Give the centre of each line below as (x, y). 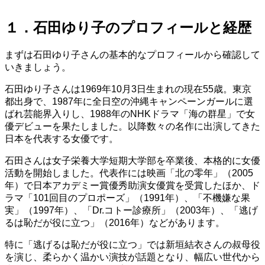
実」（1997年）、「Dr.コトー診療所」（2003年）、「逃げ (131, 210)
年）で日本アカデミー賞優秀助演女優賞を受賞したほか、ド (132, 185)
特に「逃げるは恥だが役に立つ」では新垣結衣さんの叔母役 (132, 244)
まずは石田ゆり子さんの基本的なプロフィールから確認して (132, 54)
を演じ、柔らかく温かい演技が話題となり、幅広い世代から (132, 257)
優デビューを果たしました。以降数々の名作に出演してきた (132, 126)
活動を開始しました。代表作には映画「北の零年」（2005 (129, 173)
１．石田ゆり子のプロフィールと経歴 (128, 27)
